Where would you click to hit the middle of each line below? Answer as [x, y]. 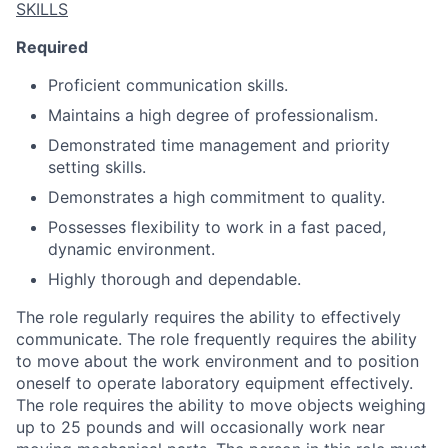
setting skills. [97, 167]
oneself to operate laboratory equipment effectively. [214, 383]
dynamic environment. [131, 249]
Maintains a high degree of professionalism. [213, 115]
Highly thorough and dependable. [174, 279]
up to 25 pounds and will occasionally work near [200, 427]
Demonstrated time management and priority [219, 145]
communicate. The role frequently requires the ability [216, 339]
